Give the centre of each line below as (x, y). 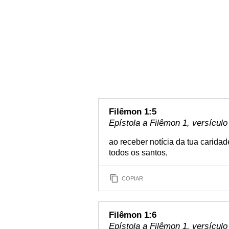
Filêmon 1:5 (133, 112)
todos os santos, (138, 153)
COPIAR (132, 178)
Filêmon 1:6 (133, 215)
